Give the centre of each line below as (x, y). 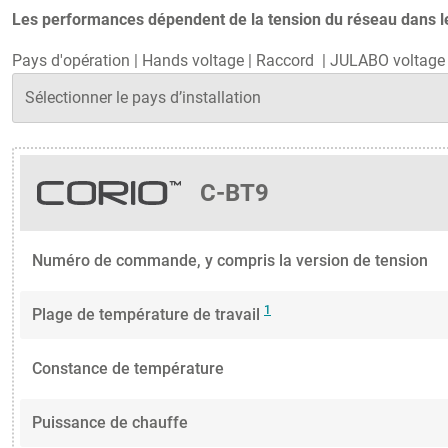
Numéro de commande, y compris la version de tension (230, 261)
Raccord (287, 60)
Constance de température (128, 369)
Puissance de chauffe (110, 423)
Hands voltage (193, 60)
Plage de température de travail (148, 315)
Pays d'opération (71, 60)
